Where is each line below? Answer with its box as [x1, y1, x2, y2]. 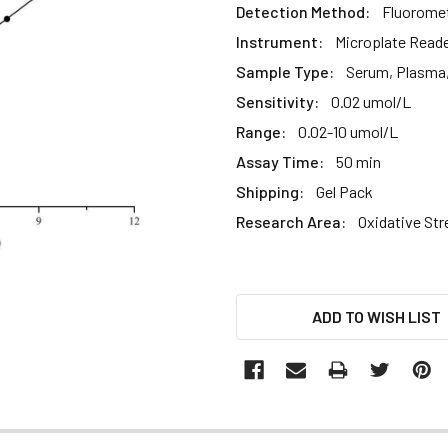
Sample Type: [236, 61, 334, 81]
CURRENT [236, 295, 307, 315]
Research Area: [236, 211, 346, 231]
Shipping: [236, 181, 304, 201]
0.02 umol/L [331, 91, 411, 111]
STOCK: [236, 319, 292, 339]
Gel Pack [316, 181, 373, 201]
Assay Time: [236, 151, 324, 171]
